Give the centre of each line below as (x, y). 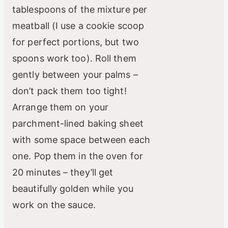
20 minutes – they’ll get (63, 172)
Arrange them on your (61, 107)
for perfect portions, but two (76, 42)
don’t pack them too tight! (69, 91)
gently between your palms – (75, 74)
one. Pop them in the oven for (78, 156)
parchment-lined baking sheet (78, 123)
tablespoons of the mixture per (80, 9)
